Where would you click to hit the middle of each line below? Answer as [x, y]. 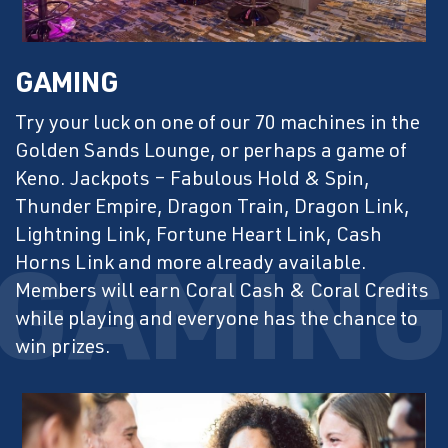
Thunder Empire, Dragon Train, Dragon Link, [212, 208]
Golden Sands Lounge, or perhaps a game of [211, 152]
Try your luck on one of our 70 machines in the [217, 124]
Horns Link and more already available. [191, 264]
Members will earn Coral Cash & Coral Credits [222, 292]
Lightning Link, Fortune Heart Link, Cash [198, 236]
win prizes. [63, 348]
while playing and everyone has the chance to [216, 320]
